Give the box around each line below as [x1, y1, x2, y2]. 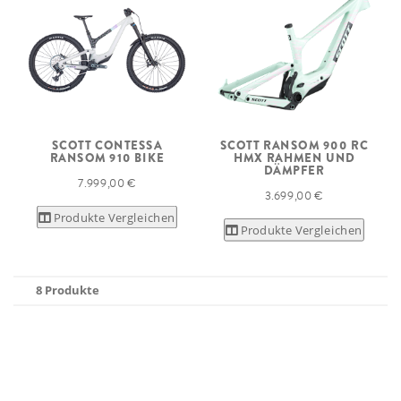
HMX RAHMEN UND [233, 149, 355, 166]
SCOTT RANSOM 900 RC [219, 136, 369, 154]
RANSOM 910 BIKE [49, 149, 165, 166]
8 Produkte [36, 282, 99, 298]
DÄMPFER [263, 162, 325, 180]
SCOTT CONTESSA [51, 136, 163, 154]
